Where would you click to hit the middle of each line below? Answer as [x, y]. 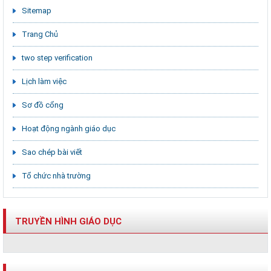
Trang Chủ [40, 34]
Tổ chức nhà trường [56, 176]
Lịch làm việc [44, 82]
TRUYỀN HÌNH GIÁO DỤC [68, 222]
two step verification [57, 58]
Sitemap [37, 11]
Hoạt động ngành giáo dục [69, 129]
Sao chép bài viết [52, 152]
